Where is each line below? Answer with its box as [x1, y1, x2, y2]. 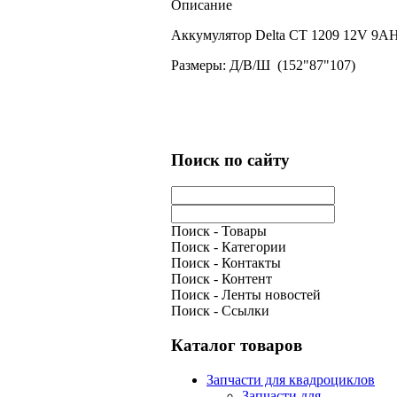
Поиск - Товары [171, 223, 267, 239]
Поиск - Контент [171, 271, 272, 287]
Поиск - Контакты [171, 255, 281, 271]
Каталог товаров [171, 336, 302, 355]
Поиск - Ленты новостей [171, 287, 321, 303]
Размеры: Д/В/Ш [171, 57, 277, 73]
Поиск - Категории [171, 239, 286, 255]
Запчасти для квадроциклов [206, 371, 375, 387]
